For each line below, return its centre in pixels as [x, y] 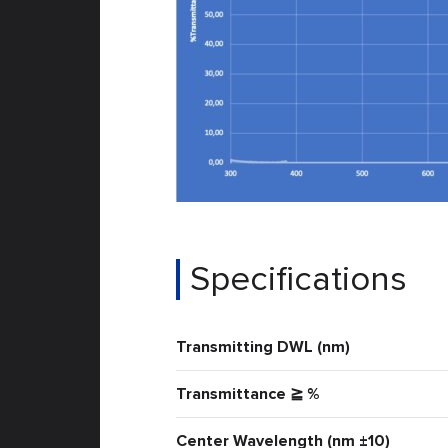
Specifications [298, 279]
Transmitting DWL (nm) [262, 347]
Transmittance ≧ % [247, 394]
